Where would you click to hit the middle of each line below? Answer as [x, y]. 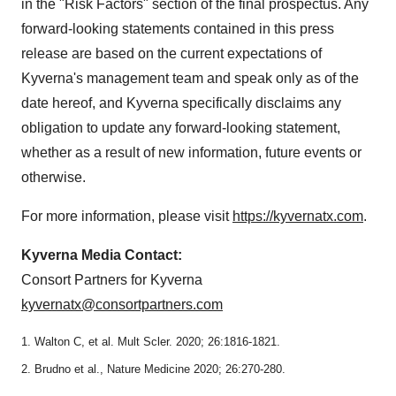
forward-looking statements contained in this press [178, 28]
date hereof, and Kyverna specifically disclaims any [181, 103]
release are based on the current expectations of [171, 53]
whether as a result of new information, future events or [191, 152]
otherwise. [53, 177]
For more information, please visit [127, 216]
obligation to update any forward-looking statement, [181, 127]
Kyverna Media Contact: [102, 255]
